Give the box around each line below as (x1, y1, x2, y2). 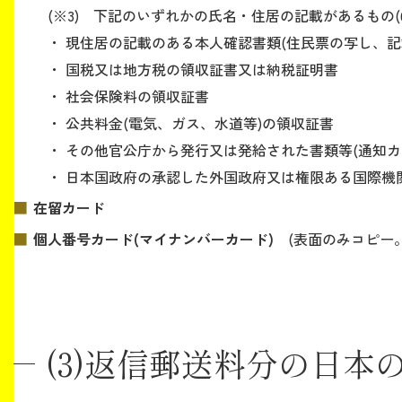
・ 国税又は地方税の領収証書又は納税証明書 (33, 57, 338, 80)
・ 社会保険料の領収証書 (33, 84, 209, 107)
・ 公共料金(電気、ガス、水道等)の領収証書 (33, 111, 334, 134)
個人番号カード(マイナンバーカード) (33, 228, 274, 250)
